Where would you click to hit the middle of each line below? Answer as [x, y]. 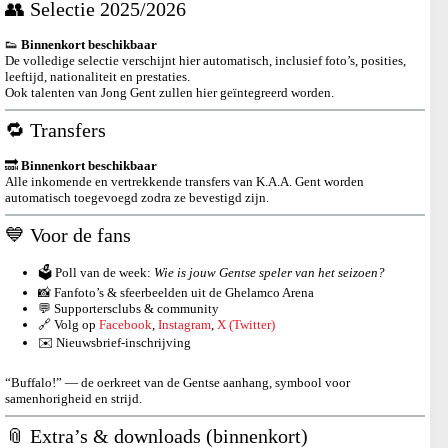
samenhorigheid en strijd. [73, 398]
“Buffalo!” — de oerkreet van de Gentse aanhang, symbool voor [177, 382]
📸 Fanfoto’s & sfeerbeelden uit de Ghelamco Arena [175, 293]
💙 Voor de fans [68, 235]
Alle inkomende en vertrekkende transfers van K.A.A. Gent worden [184, 182]
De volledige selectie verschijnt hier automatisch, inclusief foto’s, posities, [205, 61]
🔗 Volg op [68, 325]
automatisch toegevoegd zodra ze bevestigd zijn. [137, 198]
